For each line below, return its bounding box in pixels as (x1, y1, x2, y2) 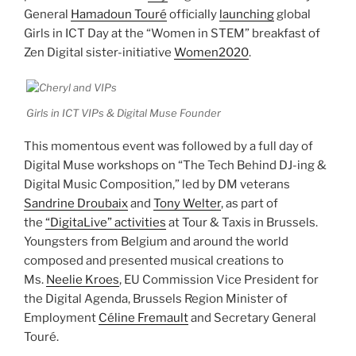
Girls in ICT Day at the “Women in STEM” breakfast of (24, 25, 320, 41)
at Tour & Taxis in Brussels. (166, 215, 318, 230)
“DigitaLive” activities (45, 215, 166, 230)
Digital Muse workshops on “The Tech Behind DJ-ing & (24, 158, 327, 173)
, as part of (221, 196, 278, 211)
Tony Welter (153, 196, 221, 211)
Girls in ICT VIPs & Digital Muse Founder (25, 106, 221, 119)
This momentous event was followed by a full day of (24, 139, 313, 154)
